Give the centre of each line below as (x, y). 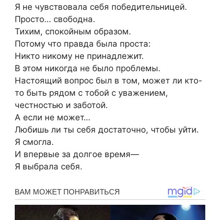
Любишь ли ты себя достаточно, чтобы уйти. (107, 129)
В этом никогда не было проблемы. (88, 68)
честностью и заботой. (61, 105)
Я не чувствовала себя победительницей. (101, 7)
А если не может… (53, 117)
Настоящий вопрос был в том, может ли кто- (109, 80)
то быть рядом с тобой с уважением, (91, 93)
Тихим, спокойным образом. (73, 31)
